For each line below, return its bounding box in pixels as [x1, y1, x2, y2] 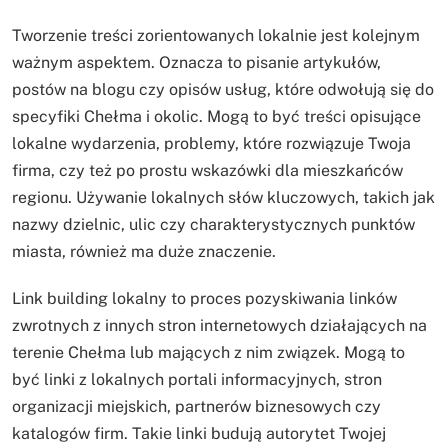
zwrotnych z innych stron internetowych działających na [12, 315, 427, 335]
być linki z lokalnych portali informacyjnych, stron [12, 369, 382, 389]
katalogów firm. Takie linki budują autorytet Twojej [12, 423, 386, 443]
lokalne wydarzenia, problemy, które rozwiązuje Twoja [12, 133, 411, 153]
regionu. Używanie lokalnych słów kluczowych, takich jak [12, 187, 435, 207]
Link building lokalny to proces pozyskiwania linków [12, 288, 397, 308]
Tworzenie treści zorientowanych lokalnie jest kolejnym [12, 25, 420, 45]
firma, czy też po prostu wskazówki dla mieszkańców [12, 160, 403, 180]
